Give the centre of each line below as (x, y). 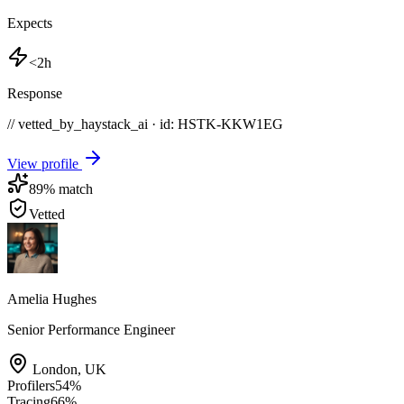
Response (35, 93)
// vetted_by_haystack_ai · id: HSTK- (114, 124)
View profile (45, 163)
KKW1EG (252, 124)
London (55, 369)
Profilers (31, 385)
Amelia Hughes (52, 298)
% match (68, 188)
